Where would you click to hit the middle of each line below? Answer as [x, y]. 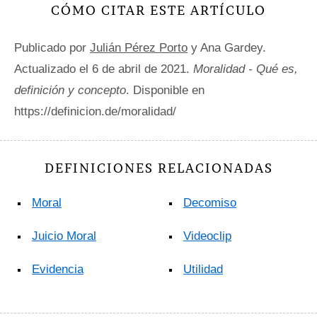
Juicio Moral [64, 236]
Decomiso [210, 203]
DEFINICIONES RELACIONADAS [158, 168]
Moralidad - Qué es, [246, 69]
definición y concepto [70, 90]
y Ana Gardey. [227, 48]
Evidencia [58, 269]
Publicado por [52, 48]
